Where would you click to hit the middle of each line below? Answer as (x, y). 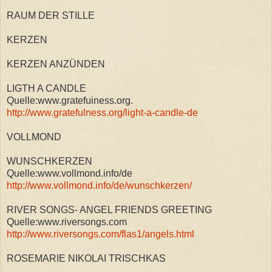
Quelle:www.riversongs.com (67, 222)
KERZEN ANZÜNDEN (56, 64)
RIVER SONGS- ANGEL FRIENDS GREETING (109, 209)
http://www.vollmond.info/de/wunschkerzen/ (99, 185)
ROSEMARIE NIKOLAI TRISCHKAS (86, 258)
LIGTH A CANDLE (46, 88)
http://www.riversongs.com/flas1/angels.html (100, 234)
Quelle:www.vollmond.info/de (70, 173)
